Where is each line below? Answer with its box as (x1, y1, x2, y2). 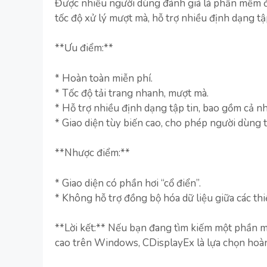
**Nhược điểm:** (55, 146, 130, 160)
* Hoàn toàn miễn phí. (55, 71, 153, 85)
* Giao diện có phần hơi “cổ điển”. (55, 176, 201, 190)
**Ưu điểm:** (55, 41, 113, 55)
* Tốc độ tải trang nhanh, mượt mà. (55, 86, 209, 100)
